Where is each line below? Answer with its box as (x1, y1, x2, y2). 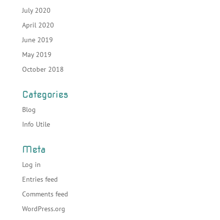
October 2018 (22, 65, 64, 74)
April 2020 (22, 21, 54, 29)
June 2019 (22, 35, 53, 44)
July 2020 (22, 6, 51, 15)
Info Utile (22, 120, 50, 129)
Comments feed (22, 190, 68, 198)
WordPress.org (22, 204, 65, 213)
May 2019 (22, 50, 52, 59)
